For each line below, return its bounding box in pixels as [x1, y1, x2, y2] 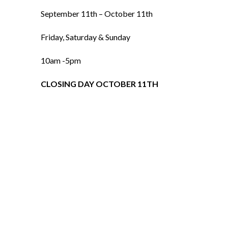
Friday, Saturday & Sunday [41, 32, 130, 42]
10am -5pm [41, 55, 81, 65]
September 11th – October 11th [41, 9, 153, 18]
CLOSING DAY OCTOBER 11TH [41, 79, 158, 89]
